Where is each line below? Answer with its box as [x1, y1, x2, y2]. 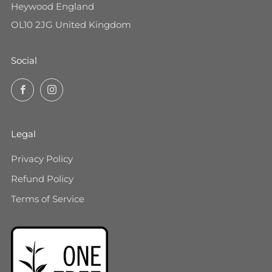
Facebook [33, 81, 77, 93]
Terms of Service [11, 192, 84, 205]
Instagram [62, 81, 109, 93]
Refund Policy [11, 172, 73, 185]
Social [11, 54, 37, 66]
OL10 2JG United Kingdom [11, 18, 131, 30]
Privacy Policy [11, 152, 73, 165]
